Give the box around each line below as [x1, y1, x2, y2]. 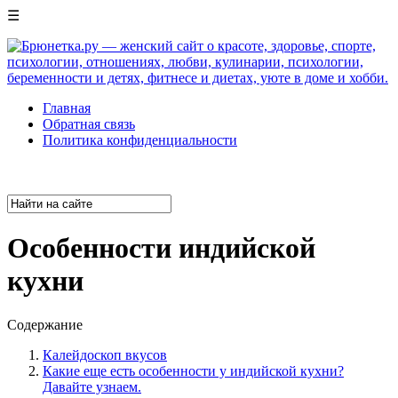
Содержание [7, 316, 83, 332]
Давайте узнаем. [43, 378, 141, 394]
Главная [43, 100, 91, 115]
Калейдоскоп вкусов [43, 346, 167, 362]
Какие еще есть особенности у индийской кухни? [43, 362, 344, 378]
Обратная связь [43, 116, 135, 131]
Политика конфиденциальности [43, 132, 237, 147]
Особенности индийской [7, 232, 315, 265]
